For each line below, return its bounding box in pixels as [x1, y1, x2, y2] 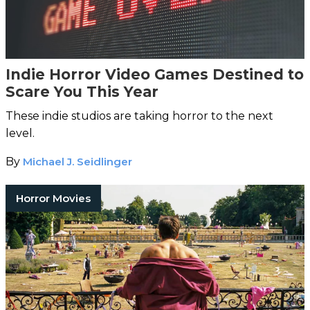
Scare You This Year [6, 82, 163, 100]
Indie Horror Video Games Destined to [6, 65, 304, 83]
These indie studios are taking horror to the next [6, 109, 273, 122]
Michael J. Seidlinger [23, 154, 132, 168]
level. [6, 126, 37, 140]
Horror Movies [16, 191, 91, 205]
